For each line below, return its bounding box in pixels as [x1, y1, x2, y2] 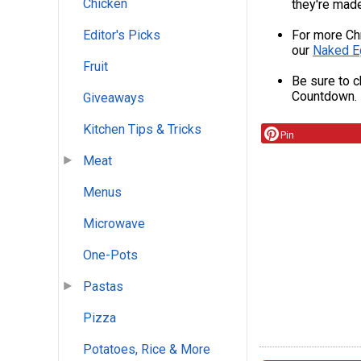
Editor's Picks [83, 27, 160, 44]
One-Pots [83, 247, 138, 263]
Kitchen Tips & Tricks [83, 122, 201, 138]
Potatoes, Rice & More [83, 342, 210, 358]
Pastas [83, 279, 123, 295]
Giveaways [83, 90, 144, 106]
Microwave [83, 216, 145, 232]
